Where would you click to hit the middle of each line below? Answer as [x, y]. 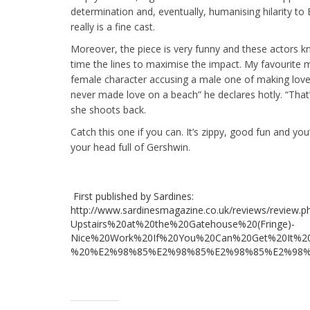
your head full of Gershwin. [130, 147]
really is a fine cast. [113, 27]
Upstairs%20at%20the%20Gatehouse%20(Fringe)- [183, 224]
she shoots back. [108, 110]
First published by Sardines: [132, 196]
